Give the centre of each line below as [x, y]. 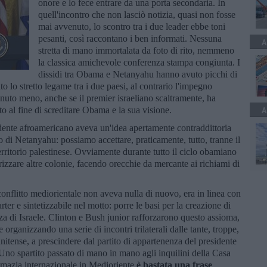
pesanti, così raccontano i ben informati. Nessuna [130, 38]
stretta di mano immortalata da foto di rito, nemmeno [136, 50]
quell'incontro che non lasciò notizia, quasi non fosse [137, 14]
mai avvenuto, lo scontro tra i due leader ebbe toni [132, 26]
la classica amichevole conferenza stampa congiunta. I [139, 62]
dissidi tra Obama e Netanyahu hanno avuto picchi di [138, 74]
